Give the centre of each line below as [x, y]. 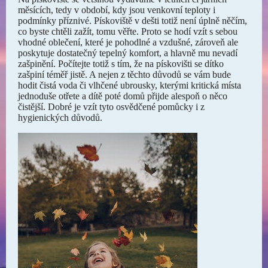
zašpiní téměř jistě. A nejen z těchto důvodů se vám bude [124, 74]
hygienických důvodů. [60, 118]
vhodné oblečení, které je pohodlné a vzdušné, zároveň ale [128, 42]
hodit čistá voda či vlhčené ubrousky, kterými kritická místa [130, 85]
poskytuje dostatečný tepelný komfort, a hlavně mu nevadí [128, 53]
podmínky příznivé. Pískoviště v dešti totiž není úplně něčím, [133, 21]
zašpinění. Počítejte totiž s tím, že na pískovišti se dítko [121, 64]
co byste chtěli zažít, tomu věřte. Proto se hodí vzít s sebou [128, 31]
